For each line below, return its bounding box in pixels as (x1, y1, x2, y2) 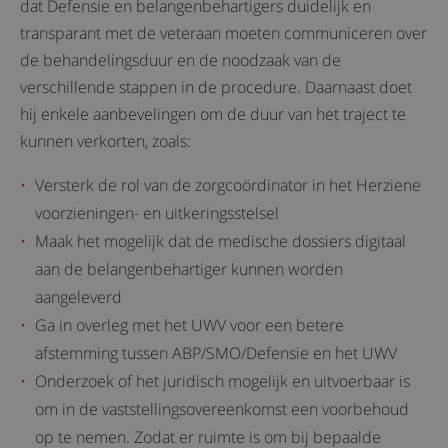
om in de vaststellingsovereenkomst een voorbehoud (35, 398, 409, 420)
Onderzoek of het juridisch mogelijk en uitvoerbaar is (35, 370, 410, 392)
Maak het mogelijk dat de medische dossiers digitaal (35, 230, 406, 252)
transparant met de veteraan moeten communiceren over (20, 22, 427, 44)
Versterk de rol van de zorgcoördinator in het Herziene (35, 174, 421, 196)
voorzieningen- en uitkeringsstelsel (35, 202, 279, 224)
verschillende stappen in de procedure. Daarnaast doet (20, 76, 412, 98)
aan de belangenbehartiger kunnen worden (35, 258, 343, 280)
